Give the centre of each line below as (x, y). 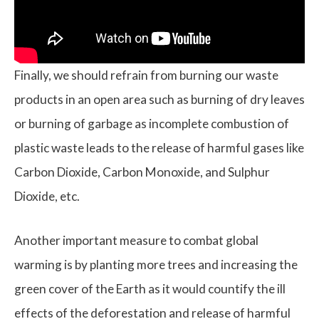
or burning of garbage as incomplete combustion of (152, 124)
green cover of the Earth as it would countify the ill (150, 288)
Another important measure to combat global (136, 240)
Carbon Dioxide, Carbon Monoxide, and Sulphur (142, 172)
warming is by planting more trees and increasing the (156, 264)
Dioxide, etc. (47, 197)
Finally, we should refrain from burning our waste (146, 75)
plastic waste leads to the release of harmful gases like (159, 148)
